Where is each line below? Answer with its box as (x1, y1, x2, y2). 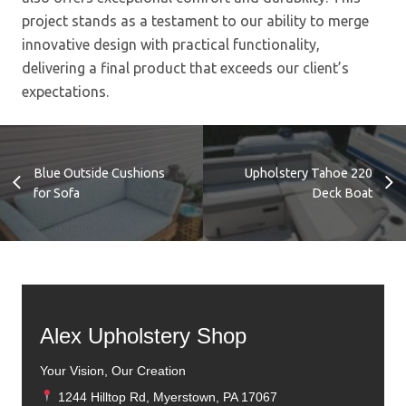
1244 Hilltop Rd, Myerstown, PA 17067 (54, 389, 278, 404)
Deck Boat (312, 185, 373, 200)
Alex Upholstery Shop (40, 323, 246, 348)
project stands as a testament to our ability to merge (22, 12, 369, 29)
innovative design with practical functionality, (22, 35, 320, 53)
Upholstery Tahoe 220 (245, 165, 373, 180)
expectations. (22, 82, 109, 100)
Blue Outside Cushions (33, 165, 165, 180)
